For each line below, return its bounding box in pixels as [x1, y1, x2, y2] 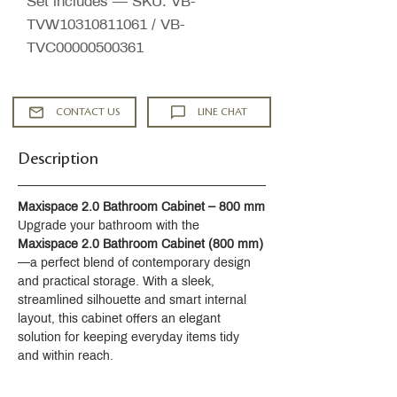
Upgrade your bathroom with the [18, 219, 203, 232]
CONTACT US [56, 105, 120, 118]
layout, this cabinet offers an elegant [18, 312, 224, 325]
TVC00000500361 [27, 39, 144, 56]
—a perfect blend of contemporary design [18, 256, 254, 269]
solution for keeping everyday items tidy [18, 331, 243, 344]
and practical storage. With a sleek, [18, 275, 218, 288]
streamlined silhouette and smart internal [18, 293, 250, 307]
